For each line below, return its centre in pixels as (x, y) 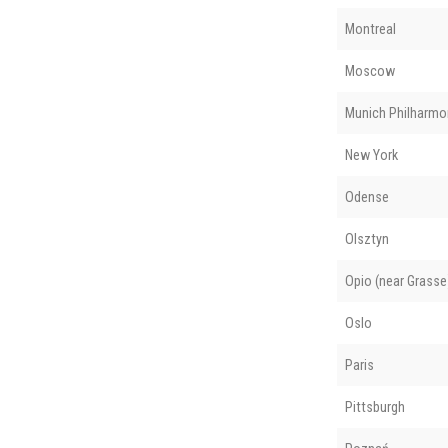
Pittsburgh (374, 406)
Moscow (369, 70)
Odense (366, 196)
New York (371, 154)
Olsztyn (366, 238)
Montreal (370, 28)
